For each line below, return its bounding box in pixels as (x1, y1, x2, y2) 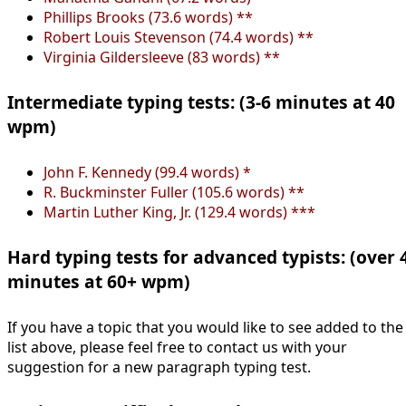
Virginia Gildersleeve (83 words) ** (43, 46, 280, 67)
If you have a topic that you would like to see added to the (7, 316, 403, 337)
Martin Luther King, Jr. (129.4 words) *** (43, 201, 315, 222)
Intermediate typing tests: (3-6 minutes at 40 (7, 90, 395, 115)
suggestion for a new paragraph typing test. (7, 356, 311, 377)
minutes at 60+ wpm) (7, 269, 190, 295)
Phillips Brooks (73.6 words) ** (43, 6, 253, 27)
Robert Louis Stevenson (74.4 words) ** (43, 26, 314, 47)
